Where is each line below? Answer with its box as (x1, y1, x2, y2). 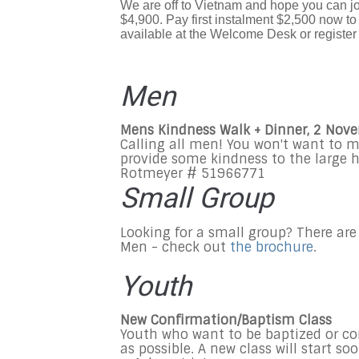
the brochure (230, 238, 313, 256)
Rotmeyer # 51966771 (120, 165, 265, 183)
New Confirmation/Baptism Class (120, 312, 332, 329)
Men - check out (120, 238, 230, 256)
